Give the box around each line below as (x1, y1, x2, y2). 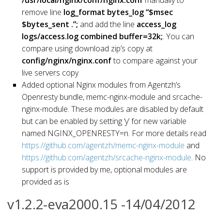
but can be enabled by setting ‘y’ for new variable (22, 115, 186, 126)
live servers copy (22, 67, 78, 78)
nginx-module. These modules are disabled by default (22, 103, 203, 114)
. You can (163, 31, 194, 42)
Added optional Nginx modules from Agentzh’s (22, 79, 181, 90)
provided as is (22, 176, 69, 187)
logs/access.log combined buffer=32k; (22, 31, 163, 42)
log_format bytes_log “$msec (63, 6, 173, 17)
